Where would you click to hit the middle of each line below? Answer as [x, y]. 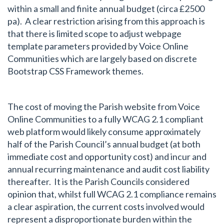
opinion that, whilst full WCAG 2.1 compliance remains [112, 194]
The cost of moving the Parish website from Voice [104, 107]
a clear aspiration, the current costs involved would [106, 207]
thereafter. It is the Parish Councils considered [98, 182]
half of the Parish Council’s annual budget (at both [104, 144]
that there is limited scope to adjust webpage [94, 34]
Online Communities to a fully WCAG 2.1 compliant [105, 119]
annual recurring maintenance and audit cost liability [108, 169]
